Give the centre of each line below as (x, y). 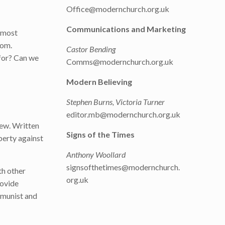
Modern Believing (100, 82)
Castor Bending (91, 49)
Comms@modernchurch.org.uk (120, 62)
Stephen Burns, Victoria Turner (115, 102)
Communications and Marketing (126, 29)
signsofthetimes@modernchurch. (123, 167)
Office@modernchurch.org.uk (118, 9)
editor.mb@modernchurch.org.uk (123, 114)
